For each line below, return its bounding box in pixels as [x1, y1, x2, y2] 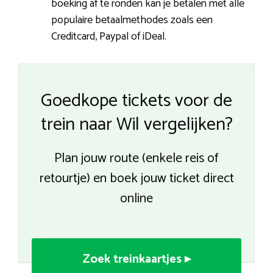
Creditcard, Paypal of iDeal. [51, 27, 166, 46]
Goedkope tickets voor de [41, 85, 232, 116]
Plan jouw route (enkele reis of [54, 147, 219, 169]
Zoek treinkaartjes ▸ [82, 249, 191, 269]
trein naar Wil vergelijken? [40, 109, 233, 140]
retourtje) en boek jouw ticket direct [39, 167, 234, 190]
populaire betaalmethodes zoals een [51, 10, 213, 29]
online [120, 187, 153, 210]
